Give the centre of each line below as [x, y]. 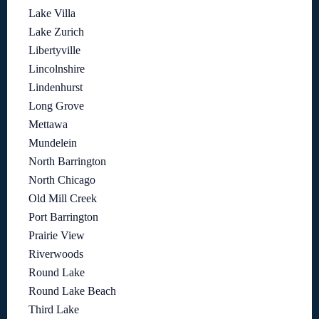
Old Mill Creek [63, 198]
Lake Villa [52, 13]
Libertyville [54, 50]
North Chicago [62, 179]
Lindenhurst [56, 87]
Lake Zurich [56, 31]
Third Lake [54, 309]
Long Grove [56, 105]
